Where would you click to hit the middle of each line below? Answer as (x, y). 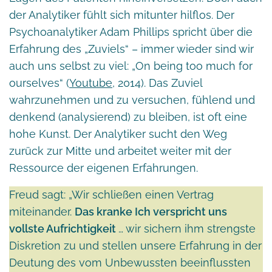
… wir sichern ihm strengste (187, 228)
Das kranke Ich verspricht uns (151, 211)
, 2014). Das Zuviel (157, 83)
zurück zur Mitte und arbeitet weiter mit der (120, 151)
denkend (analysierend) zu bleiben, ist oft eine (128, 117)
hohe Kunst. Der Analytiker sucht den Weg (118, 134)
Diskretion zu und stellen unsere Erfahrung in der (135, 245)
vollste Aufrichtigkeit (64, 228)
